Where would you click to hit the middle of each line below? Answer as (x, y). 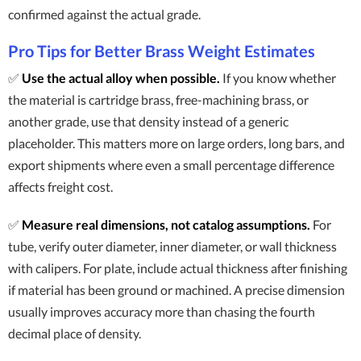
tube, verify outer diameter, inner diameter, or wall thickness (172, 246)
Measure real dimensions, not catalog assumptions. (166, 224)
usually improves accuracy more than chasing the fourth (162, 311)
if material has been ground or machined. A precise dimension (176, 290)
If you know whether (278, 78)
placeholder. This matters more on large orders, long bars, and (176, 143)
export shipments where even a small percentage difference (171, 165)
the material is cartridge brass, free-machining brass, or (158, 100)
